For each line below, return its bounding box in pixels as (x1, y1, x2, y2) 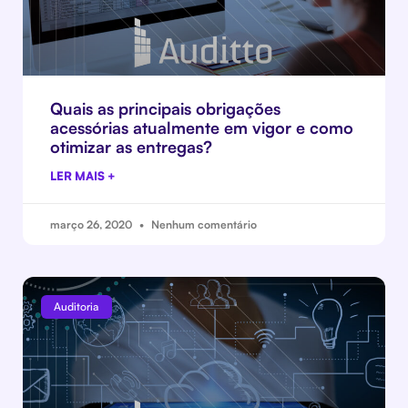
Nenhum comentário (148, 218, 257, 231)
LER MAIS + (50, 168, 116, 183)
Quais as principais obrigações (50, 98, 280, 118)
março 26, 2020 (50, 218, 135, 231)
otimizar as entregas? (50, 137, 212, 157)
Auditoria (54, 300, 99, 314)
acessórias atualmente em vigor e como (50, 117, 353, 138)
